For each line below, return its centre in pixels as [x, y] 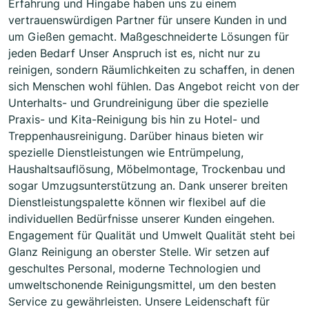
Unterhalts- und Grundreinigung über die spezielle [138, 103]
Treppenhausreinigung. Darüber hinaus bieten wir [136, 136]
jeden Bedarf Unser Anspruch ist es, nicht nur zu [134, 53]
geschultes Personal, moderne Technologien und [134, 269]
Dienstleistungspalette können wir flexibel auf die [137, 202]
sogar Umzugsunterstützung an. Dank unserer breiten [148, 186]
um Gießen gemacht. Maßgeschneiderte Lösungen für [149, 37]
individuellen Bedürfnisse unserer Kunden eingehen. [141, 219]
